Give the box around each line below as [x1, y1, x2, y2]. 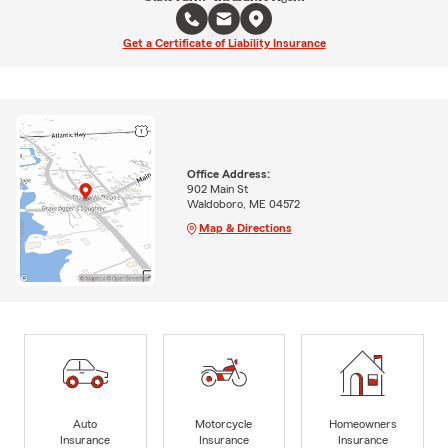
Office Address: [186, 167, 270, 180]
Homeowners [328, 417, 397, 430]
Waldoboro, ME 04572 [186, 197, 300, 210]
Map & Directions [198, 221, 292, 234]
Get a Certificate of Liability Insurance [122, 36, 326, 49]
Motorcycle [195, 417, 253, 430]
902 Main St [186, 182, 248, 195]
